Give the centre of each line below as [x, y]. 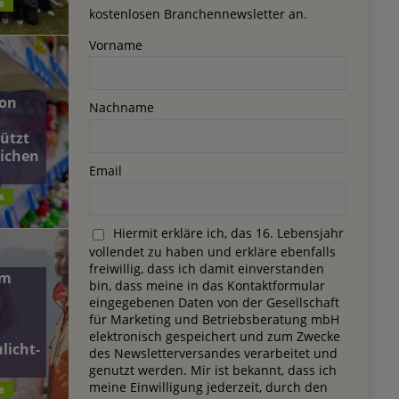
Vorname [115, 45]
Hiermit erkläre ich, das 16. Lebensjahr [228, 232]
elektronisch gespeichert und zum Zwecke [214, 336]
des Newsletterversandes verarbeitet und [213, 353]
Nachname [121, 108]
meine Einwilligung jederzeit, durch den [208, 387]
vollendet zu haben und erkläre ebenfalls [212, 251]
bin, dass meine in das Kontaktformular [207, 285]
